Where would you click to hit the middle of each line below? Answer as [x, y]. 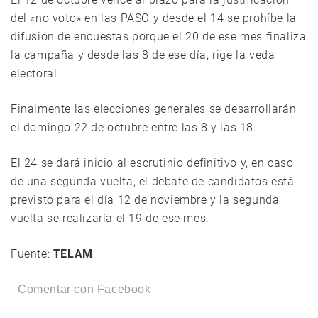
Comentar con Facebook [84, 290]
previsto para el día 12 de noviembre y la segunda [145, 200]
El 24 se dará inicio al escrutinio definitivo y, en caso [152, 163]
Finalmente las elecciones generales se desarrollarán [154, 109]
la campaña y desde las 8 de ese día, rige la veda [143, 55]
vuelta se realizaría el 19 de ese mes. [110, 219]
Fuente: [32, 254]
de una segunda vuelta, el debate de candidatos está [153, 182]
